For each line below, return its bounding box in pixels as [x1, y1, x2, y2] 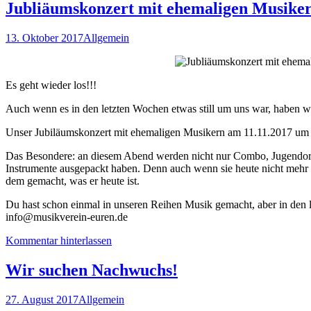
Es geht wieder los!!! [6, 79, 96, 91]
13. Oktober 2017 [6, 32, 83, 44]
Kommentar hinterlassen [6, 235, 112, 246]
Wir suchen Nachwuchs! [6, 260, 178, 279]
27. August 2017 [6, 293, 78, 305]
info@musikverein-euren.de [6, 211, 128, 223]
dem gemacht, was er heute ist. [6, 175, 140, 187]
